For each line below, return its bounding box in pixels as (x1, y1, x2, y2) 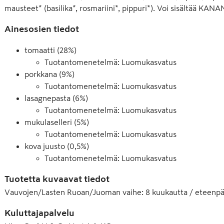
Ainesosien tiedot (4, 24, 79, 33)
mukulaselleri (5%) (24, 118, 89, 126)
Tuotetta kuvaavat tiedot (4, 174, 109, 183)
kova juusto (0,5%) (24, 142, 89, 150)
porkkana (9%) (24, 70, 74, 78)
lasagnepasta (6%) (24, 94, 88, 102)
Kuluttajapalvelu (4, 208, 74, 217)
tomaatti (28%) (24, 46, 76, 54)
